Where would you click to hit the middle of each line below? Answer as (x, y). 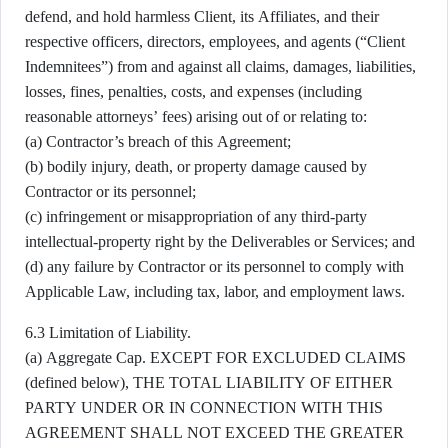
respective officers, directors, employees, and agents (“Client (215, 41)
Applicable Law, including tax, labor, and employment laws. (215, 291)
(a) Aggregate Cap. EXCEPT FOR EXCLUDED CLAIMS (215, 357)
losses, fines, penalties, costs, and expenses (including (193, 91)
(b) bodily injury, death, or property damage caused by (196, 166)
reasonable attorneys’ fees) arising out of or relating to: (196, 116)
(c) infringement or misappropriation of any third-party (196, 216)
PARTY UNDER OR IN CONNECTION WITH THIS (204, 407)
